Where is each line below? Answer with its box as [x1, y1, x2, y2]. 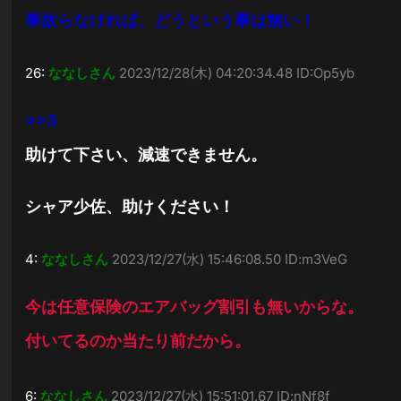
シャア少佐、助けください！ [25, 197, 235, 216]
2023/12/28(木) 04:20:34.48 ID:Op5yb [119, 64, 355, 81]
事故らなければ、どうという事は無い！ [25, 11, 316, 30]
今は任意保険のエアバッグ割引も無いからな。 [25, 297, 364, 316]
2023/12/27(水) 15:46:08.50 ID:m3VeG [112, 251, 348, 268]
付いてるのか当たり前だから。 [25, 331, 252, 350]
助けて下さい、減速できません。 [25, 145, 268, 164]
